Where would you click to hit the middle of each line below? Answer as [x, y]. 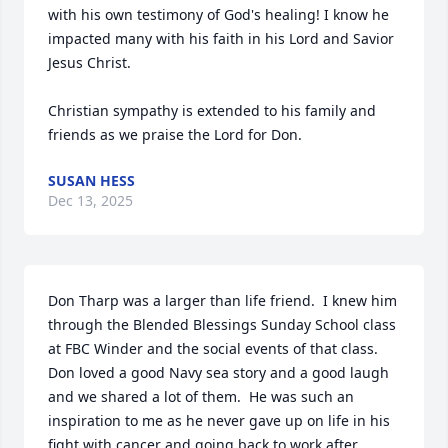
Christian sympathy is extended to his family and [212, 110]
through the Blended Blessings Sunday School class [222, 324]
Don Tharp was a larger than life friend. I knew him [222, 300]
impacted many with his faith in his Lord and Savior [221, 38]
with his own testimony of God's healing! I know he [218, 14]
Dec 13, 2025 [90, 200]
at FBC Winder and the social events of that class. [213, 348]
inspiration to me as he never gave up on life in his [219, 420]
